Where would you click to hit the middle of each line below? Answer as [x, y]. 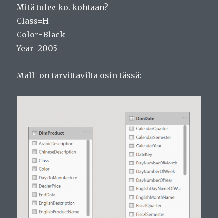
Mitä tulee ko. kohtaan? [63, 8]
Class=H [33, 21]
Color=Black [41, 35]
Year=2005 [37, 48]
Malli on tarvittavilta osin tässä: [79, 76]
